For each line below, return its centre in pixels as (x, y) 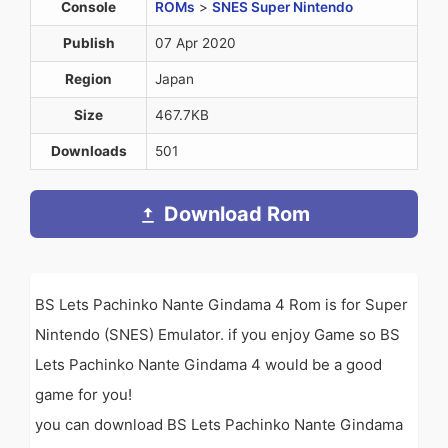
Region (88, 79)
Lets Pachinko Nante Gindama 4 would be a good (208, 365)
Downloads (88, 151)
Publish (88, 43)
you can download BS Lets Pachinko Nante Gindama (219, 425)
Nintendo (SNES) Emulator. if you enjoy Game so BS (217, 335)
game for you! (83, 395)
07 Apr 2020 (195, 43)
